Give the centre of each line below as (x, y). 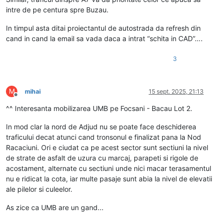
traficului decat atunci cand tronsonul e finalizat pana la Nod (104, 137)
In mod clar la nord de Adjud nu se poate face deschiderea (101, 126)
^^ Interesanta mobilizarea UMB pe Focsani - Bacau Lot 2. (99, 108)
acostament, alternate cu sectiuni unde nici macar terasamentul (109, 168)
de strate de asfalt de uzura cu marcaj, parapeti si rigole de (102, 158)
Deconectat (32, 98)
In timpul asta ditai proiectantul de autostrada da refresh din (103, 28)
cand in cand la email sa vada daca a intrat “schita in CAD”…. (104, 38)
